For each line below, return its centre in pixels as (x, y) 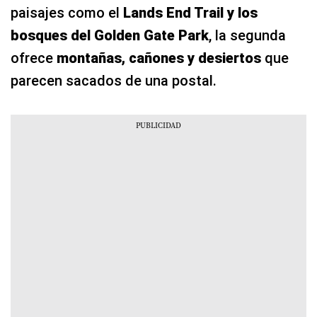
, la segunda (247, 36)
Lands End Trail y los (190, 13)
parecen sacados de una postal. (114, 81)
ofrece (34, 58)
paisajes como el (67, 13)
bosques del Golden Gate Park (110, 36)
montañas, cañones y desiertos (159, 58)
